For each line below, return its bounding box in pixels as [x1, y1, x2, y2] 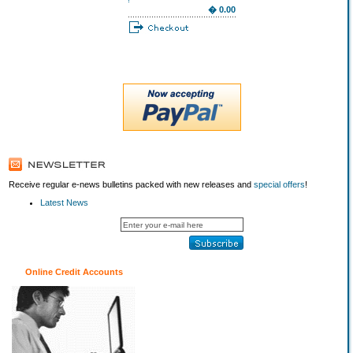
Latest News [40, 198, 88, 207]
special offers [254, 180, 305, 189]
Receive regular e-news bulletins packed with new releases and [9, 180, 254, 189]
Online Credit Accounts [24, 267, 123, 277]
